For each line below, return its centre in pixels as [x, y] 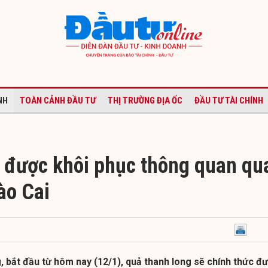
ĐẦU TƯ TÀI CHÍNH [229, 100]
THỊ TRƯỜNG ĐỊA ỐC [145, 100]
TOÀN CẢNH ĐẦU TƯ [58, 100]
